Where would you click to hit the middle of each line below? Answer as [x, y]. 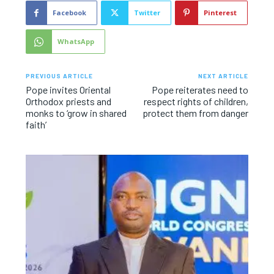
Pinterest [220, 12]
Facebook [70, 12]
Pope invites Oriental [68, 89]
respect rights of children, [196, 101]
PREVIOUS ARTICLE [60, 76]
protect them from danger [195, 113]
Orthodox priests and [69, 101]
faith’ [36, 124]
